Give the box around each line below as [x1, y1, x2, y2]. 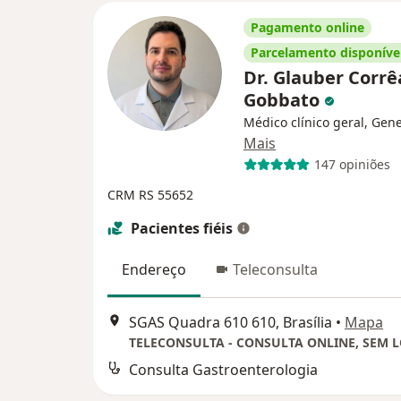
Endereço [122, 259, 186, 279]
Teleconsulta [233, 259, 318, 279]
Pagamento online [251, 18, 364, 36]
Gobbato [243, 87, 324, 112]
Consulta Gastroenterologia [129, 360, 318, 380]
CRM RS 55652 [107, 185, 193, 203]
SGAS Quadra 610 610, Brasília [129, 312, 332, 333]
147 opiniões [313, 156, 390, 174]
